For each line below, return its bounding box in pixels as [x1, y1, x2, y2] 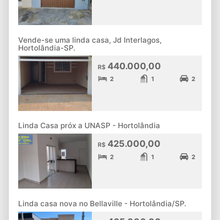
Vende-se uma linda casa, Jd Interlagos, [18, 35, 162, 45]
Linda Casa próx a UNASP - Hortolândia [18, 121, 160, 131]
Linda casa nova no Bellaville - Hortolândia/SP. [18, 198, 186, 208]
